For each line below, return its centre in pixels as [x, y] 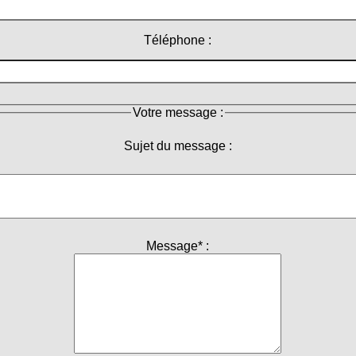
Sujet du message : [178, 146]
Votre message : [178, 113]
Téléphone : [178, 41]
